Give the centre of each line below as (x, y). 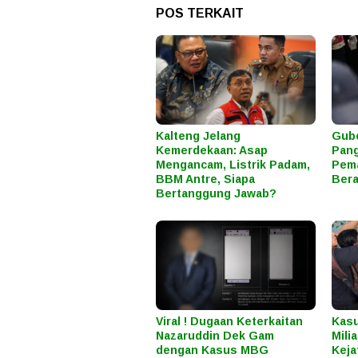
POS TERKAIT (200, 14)
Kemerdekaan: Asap (212, 151)
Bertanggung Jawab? (216, 194)
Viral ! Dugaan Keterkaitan (229, 322)
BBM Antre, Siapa (205, 179)
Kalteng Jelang (198, 136)
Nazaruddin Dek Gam (215, 336)
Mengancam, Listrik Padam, (233, 165)
